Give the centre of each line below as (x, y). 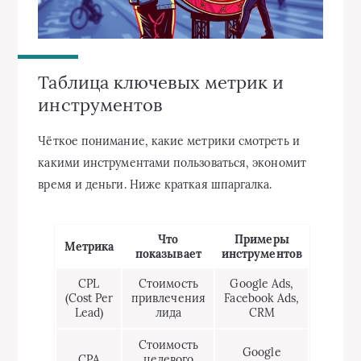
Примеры (262, 240)
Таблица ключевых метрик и (161, 82)
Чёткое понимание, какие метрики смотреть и (169, 141)
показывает (168, 254)
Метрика (89, 247)
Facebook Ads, (262, 299)
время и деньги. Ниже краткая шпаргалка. (155, 185)
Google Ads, (262, 284)
